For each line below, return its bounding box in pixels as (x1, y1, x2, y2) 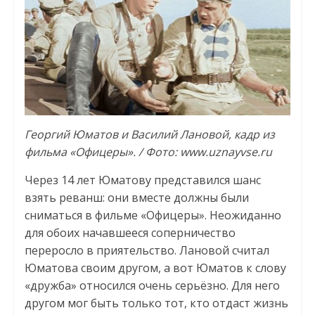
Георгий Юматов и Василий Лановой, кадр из (24, 126, 275, 142)
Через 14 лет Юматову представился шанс (24, 172, 261, 188)
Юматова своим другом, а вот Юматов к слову (24, 259, 286, 276)
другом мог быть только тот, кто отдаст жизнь (24, 295, 288, 311)
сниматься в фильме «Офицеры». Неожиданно (24, 207, 281, 223)
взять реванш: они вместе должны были (24, 189, 249, 205)
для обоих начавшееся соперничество (24, 224, 236, 240)
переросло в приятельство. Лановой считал (24, 242, 269, 258)
